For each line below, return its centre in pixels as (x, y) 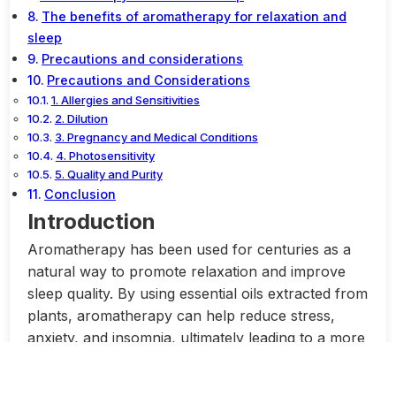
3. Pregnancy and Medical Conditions (156, 137)
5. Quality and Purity (108, 174)
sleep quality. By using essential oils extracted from (198, 293)
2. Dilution (81, 118)
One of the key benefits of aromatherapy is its (182, 381)
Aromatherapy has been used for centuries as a (190, 249)
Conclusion (80, 194)
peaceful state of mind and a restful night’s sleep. (192, 359)
